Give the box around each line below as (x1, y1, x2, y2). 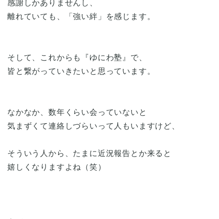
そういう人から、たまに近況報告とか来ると (7, 149, 172, 157)
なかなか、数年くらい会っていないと (7, 108, 147, 116)
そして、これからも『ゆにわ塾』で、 (7, 53, 147, 62)
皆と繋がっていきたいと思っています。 (7, 66, 155, 75)
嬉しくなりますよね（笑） (7, 162, 106, 171)
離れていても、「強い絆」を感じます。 (7, 12, 155, 21)
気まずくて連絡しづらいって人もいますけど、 (7, 121, 180, 130)
